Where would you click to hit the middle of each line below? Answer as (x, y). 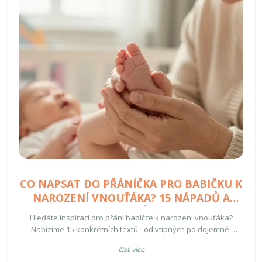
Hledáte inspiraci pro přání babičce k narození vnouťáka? (131, 218)
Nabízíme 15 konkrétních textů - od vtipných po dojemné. (131, 230)
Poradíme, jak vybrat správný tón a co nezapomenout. (131, 241)
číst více (131, 250)
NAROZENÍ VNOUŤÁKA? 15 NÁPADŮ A (131, 198)
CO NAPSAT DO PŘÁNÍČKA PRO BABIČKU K (131, 184)
